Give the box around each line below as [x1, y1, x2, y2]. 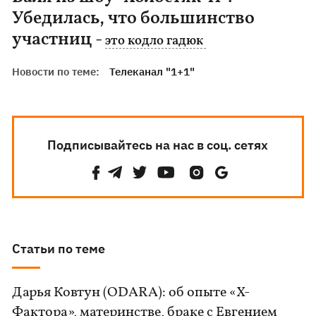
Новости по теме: [12, 65, 100, 78]
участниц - [12, 31, 106, 49]
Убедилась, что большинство [12, 10, 255, 28]
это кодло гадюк [105, 35, 207, 48]
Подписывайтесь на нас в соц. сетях [47, 137, 269, 153]
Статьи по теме [12, 241, 106, 257]
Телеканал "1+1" [109, 65, 195, 78]
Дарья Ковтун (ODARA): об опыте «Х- [12, 283, 250, 303]
